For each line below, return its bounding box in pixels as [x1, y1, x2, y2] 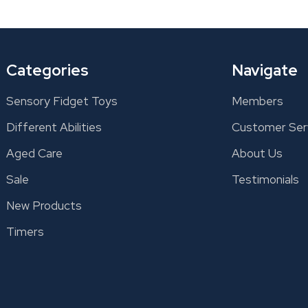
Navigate [231, 60, 298, 80]
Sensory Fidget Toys [6, 93, 118, 109]
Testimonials [231, 172, 299, 187]
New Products [6, 198, 82, 213]
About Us [231, 146, 283, 161]
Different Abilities [6, 120, 102, 135]
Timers [6, 224, 45, 239]
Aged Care [6, 146, 63, 161]
